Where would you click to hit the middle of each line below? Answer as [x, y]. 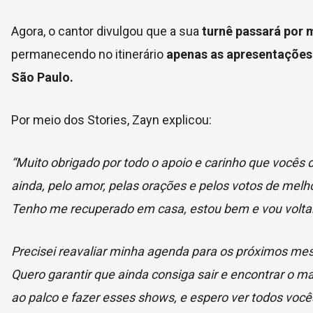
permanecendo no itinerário [87, 54]
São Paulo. [42, 77]
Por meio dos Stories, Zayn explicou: [111, 120]
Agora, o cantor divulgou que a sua [107, 31]
